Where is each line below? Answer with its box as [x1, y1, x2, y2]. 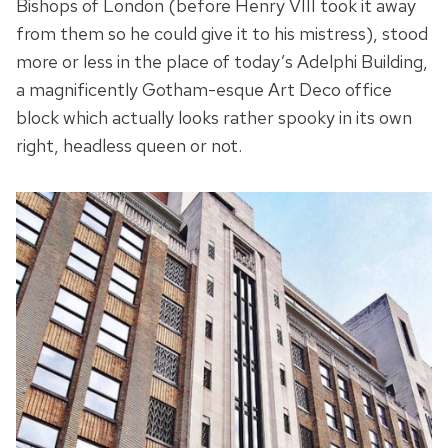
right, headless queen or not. [16, 134, 242, 158]
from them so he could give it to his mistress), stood [16, 22, 428, 46]
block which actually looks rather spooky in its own [16, 106, 412, 130]
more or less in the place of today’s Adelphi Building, [16, 50, 428, 74]
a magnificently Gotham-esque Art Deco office [16, 78, 392, 102]
